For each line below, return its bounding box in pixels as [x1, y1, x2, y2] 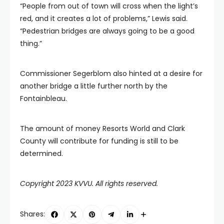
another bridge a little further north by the [20, 80, 167, 91]
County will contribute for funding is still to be [20, 135, 178, 146]
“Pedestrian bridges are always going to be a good [20, 25, 194, 36]
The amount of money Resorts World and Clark [20, 123, 185, 133]
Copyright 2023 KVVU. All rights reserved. [20, 178, 158, 188]
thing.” [20, 38, 42, 48]
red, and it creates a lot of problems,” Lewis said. [20, 13, 187, 23]
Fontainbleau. [20, 93, 67, 103]
